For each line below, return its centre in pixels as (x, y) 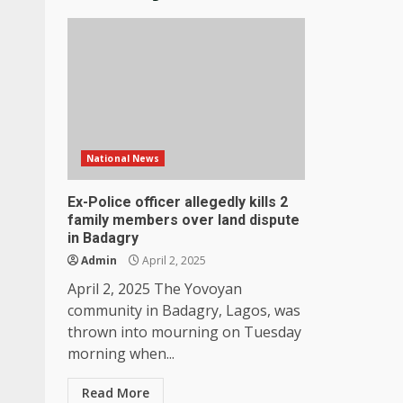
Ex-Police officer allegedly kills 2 (178, 201)
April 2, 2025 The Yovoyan (155, 288)
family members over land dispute (184, 219)
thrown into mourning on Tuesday (184, 331)
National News (123, 158)
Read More (116, 392)
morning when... (121, 353)
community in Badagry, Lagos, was (184, 310)
